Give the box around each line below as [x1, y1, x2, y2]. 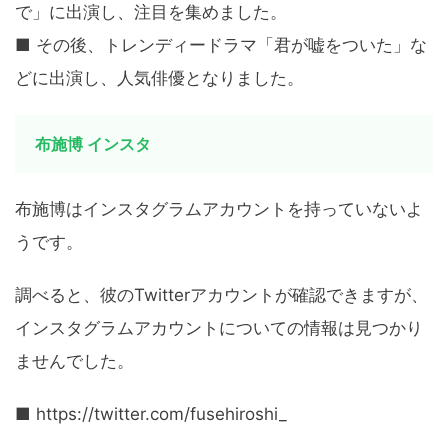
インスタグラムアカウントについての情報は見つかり [15, 318, 423, 339]
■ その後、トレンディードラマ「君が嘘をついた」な [15, 35, 427, 56]
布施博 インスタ [35, 134, 151, 155]
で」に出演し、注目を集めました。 [15, 2, 287, 23]
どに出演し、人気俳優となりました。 [15, 68, 304, 89]
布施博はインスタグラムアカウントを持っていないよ [15, 199, 423, 220]
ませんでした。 [15, 351, 134, 372]
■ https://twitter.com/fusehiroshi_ [15, 404, 287, 425]
